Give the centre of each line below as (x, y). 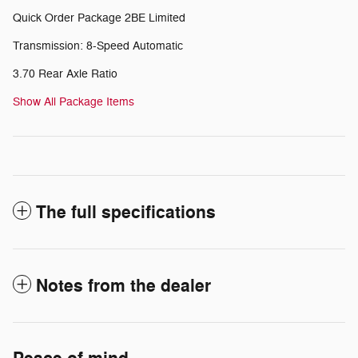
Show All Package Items (74, 102)
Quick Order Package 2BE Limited (99, 18)
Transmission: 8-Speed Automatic (98, 46)
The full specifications (126, 213)
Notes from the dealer (123, 286)
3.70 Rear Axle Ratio (65, 74)
